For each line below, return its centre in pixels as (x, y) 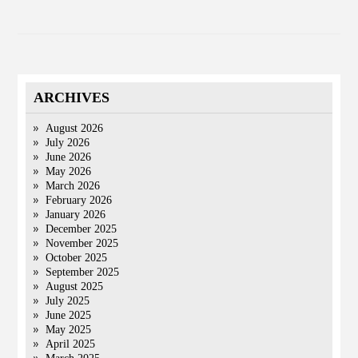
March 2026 (73, 186)
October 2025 (77, 258)
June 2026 (69, 157)
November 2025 (82, 243)
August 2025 (75, 286)
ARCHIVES (72, 97)
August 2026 (75, 128)
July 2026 (68, 143)
